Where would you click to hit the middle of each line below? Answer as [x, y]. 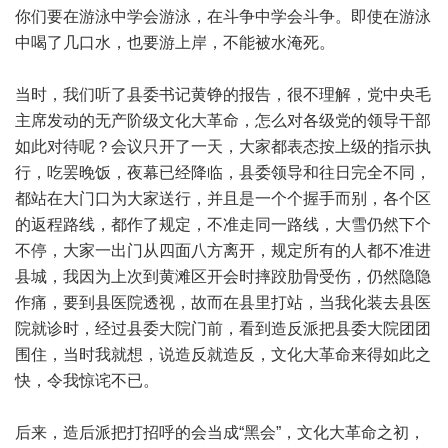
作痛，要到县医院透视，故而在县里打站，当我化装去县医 [223, 302]
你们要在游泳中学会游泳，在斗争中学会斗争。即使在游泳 [223, 16]
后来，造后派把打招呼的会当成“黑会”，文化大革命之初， [220, 432]
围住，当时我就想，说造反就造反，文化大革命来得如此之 [223, 354]
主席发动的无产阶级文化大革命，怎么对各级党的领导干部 [223, 120]
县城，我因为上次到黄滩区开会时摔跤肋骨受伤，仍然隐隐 [223, 276]
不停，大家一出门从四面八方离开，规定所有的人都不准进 [223, 250]
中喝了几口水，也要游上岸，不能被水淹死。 [175, 42]
